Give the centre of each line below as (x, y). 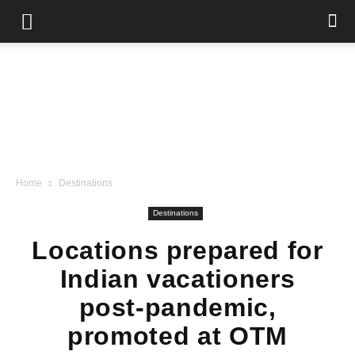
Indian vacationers (177, 279)
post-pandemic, (177, 307)
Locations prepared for (177, 250)
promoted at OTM (177, 336)
